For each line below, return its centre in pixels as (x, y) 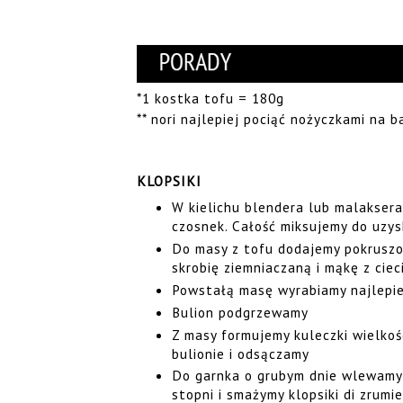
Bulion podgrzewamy (240, 312)
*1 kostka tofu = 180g (210, 98)
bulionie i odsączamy (240, 353)
